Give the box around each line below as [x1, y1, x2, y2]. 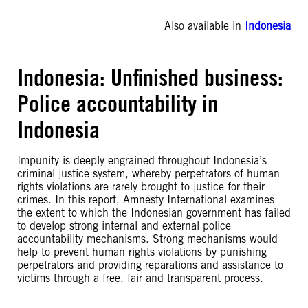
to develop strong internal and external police [17, 219, 231, 232]
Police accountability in [17, 89, 218, 118]
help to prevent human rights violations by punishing [17, 245, 267, 258]
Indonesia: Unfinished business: [17, 63, 283, 91]
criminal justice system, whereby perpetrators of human [17, 167, 280, 180]
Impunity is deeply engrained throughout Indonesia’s [17, 154, 267, 167]
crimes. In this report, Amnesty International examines [17, 193, 274, 206]
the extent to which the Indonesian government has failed [17, 206, 291, 219]
